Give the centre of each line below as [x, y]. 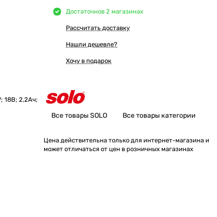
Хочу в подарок [89, 61]
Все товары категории [159, 116]
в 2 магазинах [122, 11]
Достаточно [84, 11]
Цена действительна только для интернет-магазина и [126, 140]
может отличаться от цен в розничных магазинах [118, 149]
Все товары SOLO [79, 116]
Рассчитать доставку [98, 28]
